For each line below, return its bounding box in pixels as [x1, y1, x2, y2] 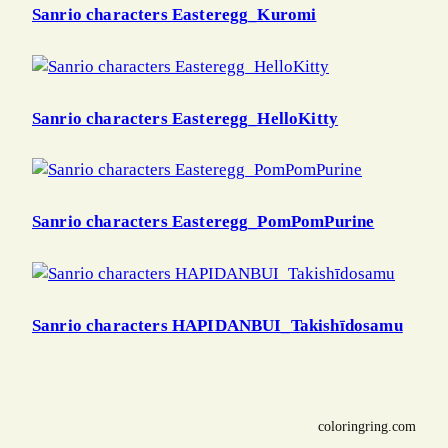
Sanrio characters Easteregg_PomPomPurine [32, 212, 375, 232]
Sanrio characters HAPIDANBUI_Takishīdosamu [32, 316, 403, 336]
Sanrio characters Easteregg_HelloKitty [32, 108, 339, 128]
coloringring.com [318, 418, 416, 434]
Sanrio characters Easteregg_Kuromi [32, 5, 317, 25]
